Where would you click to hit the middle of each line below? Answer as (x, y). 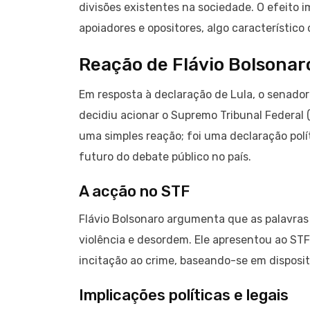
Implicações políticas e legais (184, 295)
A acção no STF (134, 192)
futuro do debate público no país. (165, 157)
